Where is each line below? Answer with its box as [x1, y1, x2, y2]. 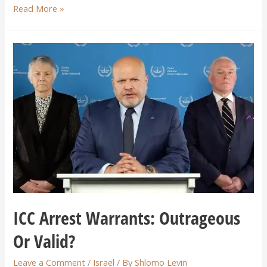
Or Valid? [13, 229, 76, 254]
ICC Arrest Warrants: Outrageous [13, 206, 241, 231]
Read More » [13, 2, 65, 14]
